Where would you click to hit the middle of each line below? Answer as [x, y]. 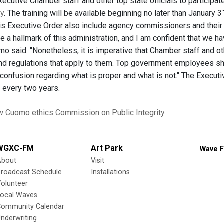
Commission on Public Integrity [110, 113]
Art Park [107, 148]
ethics [43, 113]
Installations [110, 172]
